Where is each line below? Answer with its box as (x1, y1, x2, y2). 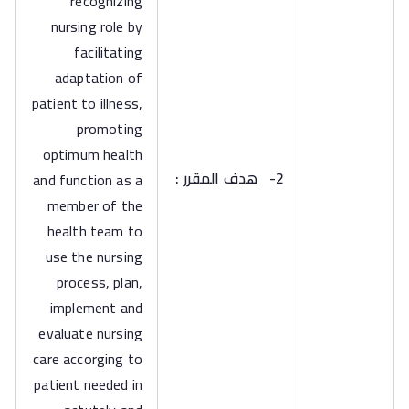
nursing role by (50, 13, 142, 40)
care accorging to (33, 345, 142, 372)
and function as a (33, 166, 142, 194)
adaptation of (54, 64, 142, 91)
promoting (76, 115, 142, 142)
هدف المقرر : (175, 164, 258, 192)
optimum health (42, 141, 142, 168)
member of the (47, 192, 142, 219)
